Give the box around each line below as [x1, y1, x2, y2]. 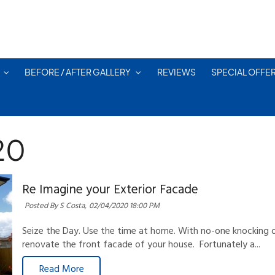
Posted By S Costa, [25, 199, 87, 212]
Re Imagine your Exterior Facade [22, 179, 199, 200]
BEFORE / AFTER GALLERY [25, 67, 131, 78]
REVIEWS [157, 67, 196, 78]
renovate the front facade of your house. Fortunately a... [22, 237, 261, 254]
